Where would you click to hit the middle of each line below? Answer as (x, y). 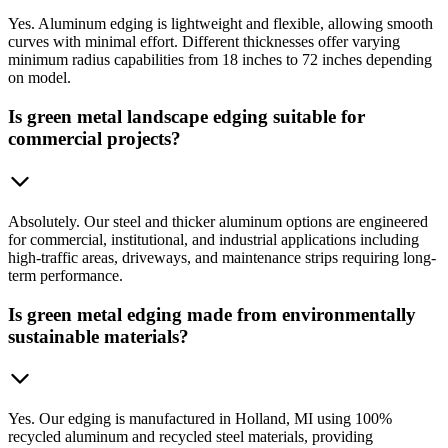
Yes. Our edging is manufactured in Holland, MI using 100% (200, 419)
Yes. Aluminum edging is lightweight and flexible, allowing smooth (220, 24)
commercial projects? (94, 139)
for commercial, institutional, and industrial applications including (213, 239)
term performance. (65, 275)
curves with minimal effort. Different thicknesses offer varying (204, 42)
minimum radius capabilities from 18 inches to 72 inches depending (220, 60)
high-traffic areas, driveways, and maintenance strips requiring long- (222, 257)
